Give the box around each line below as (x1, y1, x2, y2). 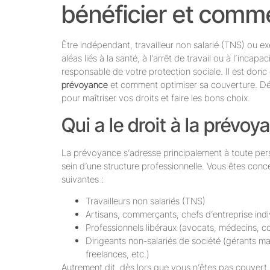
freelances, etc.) (86, 248, 149, 260)
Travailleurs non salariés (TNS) (86, 195, 206, 207)
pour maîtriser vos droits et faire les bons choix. (61, 92, 250, 104)
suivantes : (61, 173, 104, 185)
